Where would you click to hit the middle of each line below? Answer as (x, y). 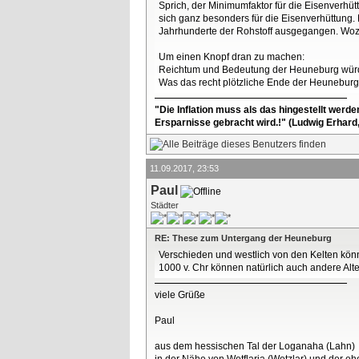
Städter (165, 205)
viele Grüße (180, 294)
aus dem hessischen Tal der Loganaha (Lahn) (255, 346)
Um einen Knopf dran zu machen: (232, 57)
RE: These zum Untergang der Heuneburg (243, 238)
